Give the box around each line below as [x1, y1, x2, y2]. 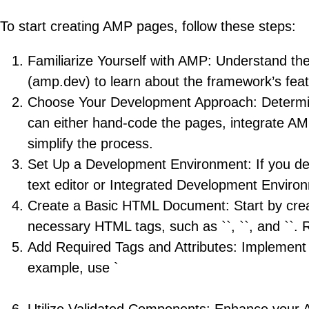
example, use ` [28, 259, 119, 275]
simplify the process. [28, 135, 153, 151]
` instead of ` [28, 280, 106, 296]
